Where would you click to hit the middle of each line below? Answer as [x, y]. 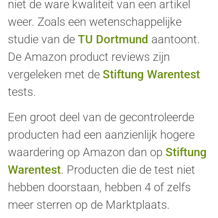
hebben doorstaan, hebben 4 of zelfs [99, 188]
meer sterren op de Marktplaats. [89, 205]
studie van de [43, 40]
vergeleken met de [55, 75]
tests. [22, 92]
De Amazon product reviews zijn [89, 57]
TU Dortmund [113, 40]
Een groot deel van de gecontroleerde [101, 118]
